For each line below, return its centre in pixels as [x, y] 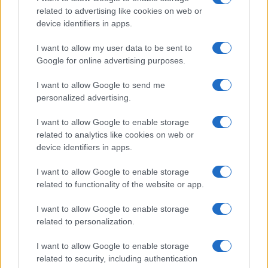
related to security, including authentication [117, 258]
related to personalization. [86, 221]
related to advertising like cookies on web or [119, 11]
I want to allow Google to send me [101, 85]
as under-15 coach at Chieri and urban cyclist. [151, 11]
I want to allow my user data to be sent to [114, 48]
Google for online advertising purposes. [111, 60]
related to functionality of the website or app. [120, 184]
